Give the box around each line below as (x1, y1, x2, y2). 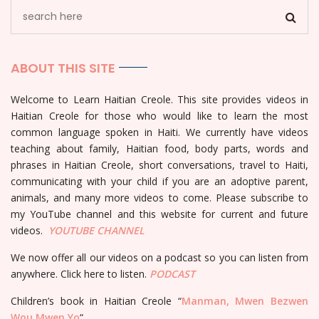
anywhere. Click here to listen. (11, 266, 150, 281)
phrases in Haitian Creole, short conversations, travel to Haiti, (11, 157, 308, 172)
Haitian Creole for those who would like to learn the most (11, 108, 308, 122)
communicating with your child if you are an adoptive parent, (11, 174, 308, 188)
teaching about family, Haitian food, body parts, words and (11, 141, 308, 155)
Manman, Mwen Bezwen (181, 293, 309, 308)
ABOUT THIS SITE (11, 58, 115, 77)
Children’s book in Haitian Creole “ (11, 293, 182, 308)
